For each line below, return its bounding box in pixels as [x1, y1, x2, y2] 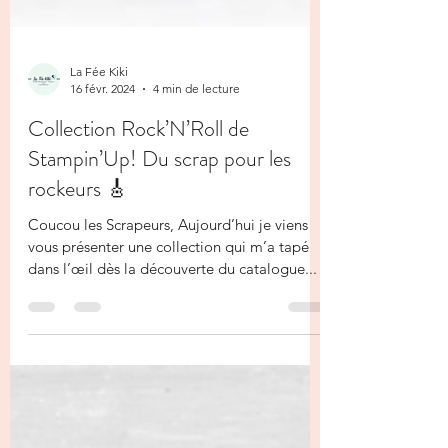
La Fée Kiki [70, 144, 128, 159]
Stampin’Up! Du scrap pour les [28, 223, 291, 254]
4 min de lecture [153, 161, 240, 176]
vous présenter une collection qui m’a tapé [28, 317, 309, 336]
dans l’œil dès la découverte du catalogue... [28, 339, 317, 358]
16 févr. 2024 [70, 161, 135, 176]
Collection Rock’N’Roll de [28, 193, 249, 224]
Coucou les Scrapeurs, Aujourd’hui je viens [28, 295, 308, 314]
